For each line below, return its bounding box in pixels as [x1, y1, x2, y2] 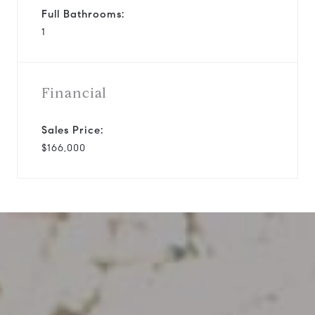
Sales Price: [41, 123, 103, 136]
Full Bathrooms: [41, 7, 124, 20]
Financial [41, 84, 107, 102]
